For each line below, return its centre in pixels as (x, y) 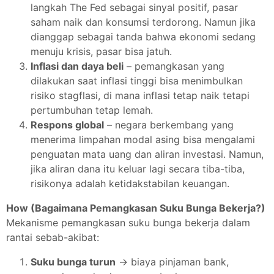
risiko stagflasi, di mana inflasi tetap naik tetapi (140, 95)
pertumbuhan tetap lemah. (92, 110)
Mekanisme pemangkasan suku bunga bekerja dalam (128, 223)
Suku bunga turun (73, 262)
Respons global (67, 125)
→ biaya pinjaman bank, (172, 262)
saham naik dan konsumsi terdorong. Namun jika (143, 22)
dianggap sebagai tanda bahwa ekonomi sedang (143, 37)
